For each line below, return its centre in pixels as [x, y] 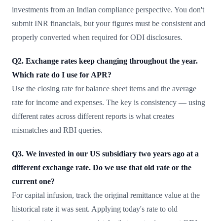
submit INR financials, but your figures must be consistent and [109, 23]
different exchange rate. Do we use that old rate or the [102, 167]
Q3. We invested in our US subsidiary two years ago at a [105, 153]
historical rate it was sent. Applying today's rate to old [95, 209]
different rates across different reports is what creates [93, 116]
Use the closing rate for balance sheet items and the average [104, 88]
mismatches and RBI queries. [57, 130]
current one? [33, 181]
